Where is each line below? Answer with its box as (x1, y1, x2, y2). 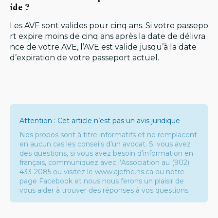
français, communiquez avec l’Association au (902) (19, 158, 189, 167)
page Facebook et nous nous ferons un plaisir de (19, 177, 184, 185)
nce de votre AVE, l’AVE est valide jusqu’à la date (10, 42, 197, 52)
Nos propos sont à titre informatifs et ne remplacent (19, 130, 197, 139)
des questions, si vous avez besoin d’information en (19, 149, 193, 158)
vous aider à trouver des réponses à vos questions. (19, 186, 190, 195)
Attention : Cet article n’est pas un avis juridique (19, 116, 180, 125)
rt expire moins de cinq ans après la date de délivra (10, 32, 205, 41)
